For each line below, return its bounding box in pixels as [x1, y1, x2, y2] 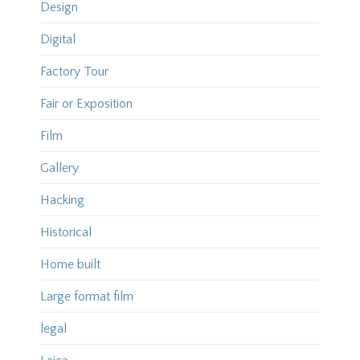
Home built [39, 257, 100, 272]
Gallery [39, 161, 79, 176]
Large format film [39, 289, 133, 305]
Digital [39, 32, 76, 47]
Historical [39, 225, 92, 240]
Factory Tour [39, 64, 108, 80]
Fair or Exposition [39, 96, 133, 112]
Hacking [39, 193, 84, 208]
